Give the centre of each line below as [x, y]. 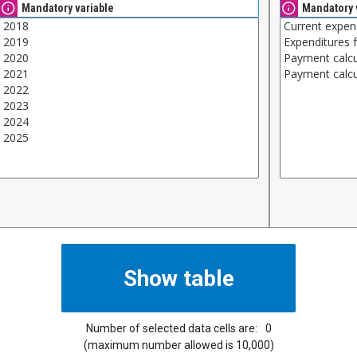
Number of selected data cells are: [171, 329]
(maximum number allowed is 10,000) [178, 345]
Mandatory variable [68, 8]
